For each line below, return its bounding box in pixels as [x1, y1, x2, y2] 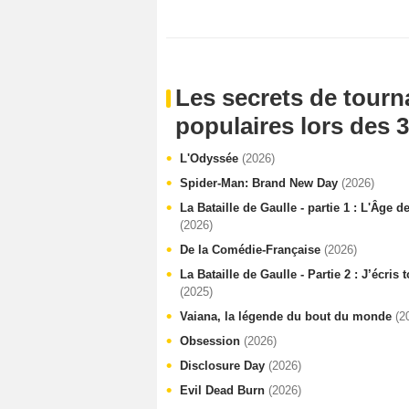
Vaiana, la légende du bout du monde [180, 309, 395, 323]
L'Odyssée [180, 152, 242, 165]
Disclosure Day [180, 359, 268, 372]
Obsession [180, 334, 244, 348]
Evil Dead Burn [180, 383, 268, 397]
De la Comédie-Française [180, 243, 324, 257]
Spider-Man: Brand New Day [180, 176, 341, 190]
